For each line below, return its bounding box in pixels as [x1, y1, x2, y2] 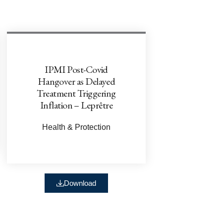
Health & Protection [42, 122, 111, 131]
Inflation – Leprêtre [40, 98, 113, 111]
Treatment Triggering [37, 86, 116, 100]
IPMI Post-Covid [45, 62, 108, 76]
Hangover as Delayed [37, 74, 115, 88]
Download [64, 178, 96, 187]
